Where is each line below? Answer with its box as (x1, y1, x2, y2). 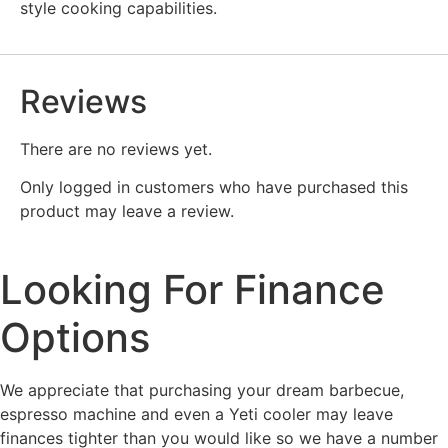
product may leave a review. (20, 201, 234, 222)
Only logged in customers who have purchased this (20, 177, 408, 198)
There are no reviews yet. (20, 138, 212, 159)
